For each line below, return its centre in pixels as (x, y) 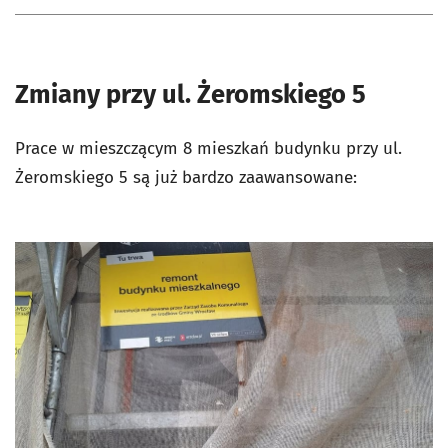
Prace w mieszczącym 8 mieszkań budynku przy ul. (208, 148)
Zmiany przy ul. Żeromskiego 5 (190, 94)
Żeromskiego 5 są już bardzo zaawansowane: (186, 177)
